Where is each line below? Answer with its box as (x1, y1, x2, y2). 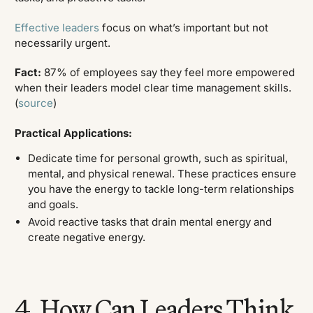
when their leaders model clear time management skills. (15, 81, 292, 95)
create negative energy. (27, 230, 145, 244)
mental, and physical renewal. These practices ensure (27, 167, 296, 181)
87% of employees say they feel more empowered (41, 66, 296, 80)
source (18, 96, 54, 110)
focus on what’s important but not (99, 20, 269, 34)
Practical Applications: (15, 126, 133, 140)
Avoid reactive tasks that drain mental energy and (27, 214, 272, 228)
